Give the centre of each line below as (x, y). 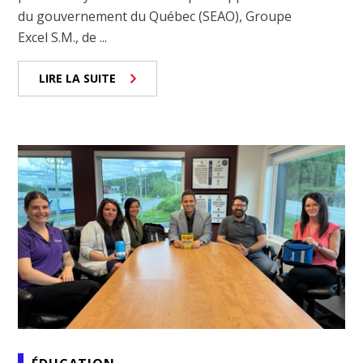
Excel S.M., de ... (63, 38)
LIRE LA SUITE (78, 79)
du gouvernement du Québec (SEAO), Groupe (155, 17)
